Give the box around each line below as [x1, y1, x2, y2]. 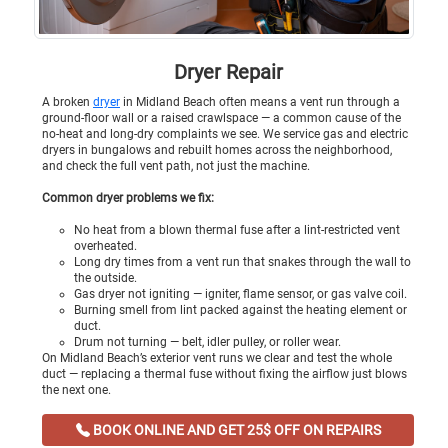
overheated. [74, 238, 137, 253]
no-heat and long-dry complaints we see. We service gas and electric [42, 126, 408, 141]
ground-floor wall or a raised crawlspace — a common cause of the [42, 110, 401, 125]
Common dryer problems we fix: [42, 190, 214, 205]
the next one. [42, 382, 111, 397]
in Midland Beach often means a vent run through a [120, 94, 400, 109]
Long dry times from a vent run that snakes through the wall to [74, 254, 411, 269]
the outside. [74, 270, 137, 285]
